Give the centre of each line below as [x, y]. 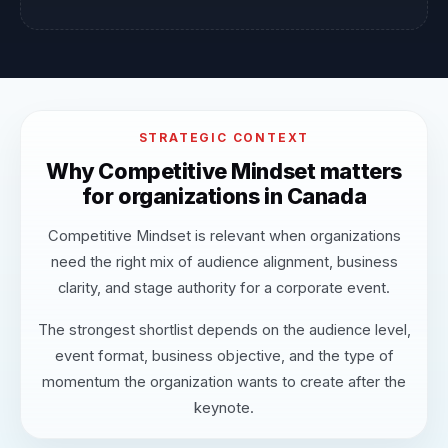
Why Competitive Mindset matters [224, 170]
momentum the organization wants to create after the [224, 382]
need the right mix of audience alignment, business [224, 262]
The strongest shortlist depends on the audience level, [224, 330]
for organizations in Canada [224, 195]
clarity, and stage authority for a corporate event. [224, 288]
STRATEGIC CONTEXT [224, 137]
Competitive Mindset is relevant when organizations [224, 236]
